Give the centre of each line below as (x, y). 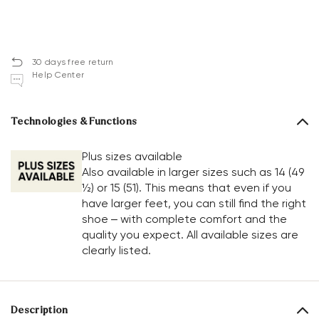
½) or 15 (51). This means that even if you (187, 188)
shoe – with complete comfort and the (184, 219)
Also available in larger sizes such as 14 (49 (193, 172)
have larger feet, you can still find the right (194, 204)
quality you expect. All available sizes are (190, 235)
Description (40, 310)
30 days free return (73, 62)
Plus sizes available (132, 157)
